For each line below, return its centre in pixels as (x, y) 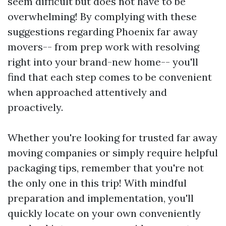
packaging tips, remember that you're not (106, 168)
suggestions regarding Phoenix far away (103, 32)
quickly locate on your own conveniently (104, 213)
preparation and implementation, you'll (101, 198)
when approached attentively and (87, 92)
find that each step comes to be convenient (110, 77)
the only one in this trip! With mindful (97, 183)
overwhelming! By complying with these (102, 17)
